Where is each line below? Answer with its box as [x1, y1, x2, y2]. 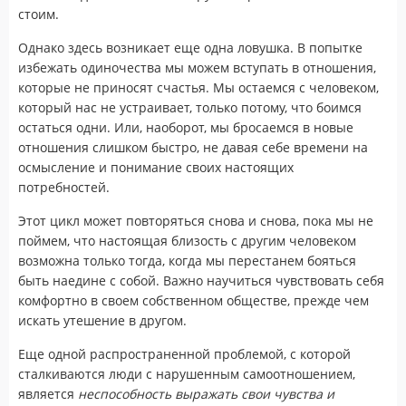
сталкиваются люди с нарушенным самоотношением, [18, 364, 355, 382]
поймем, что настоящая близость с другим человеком [18, 231, 356, 249]
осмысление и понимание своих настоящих [18, 158, 294, 176]
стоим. [18, 5, 59, 23]
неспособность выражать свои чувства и [78, 384, 334, 402]
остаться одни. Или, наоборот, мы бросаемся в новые [18, 118, 353, 136]
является [18, 384, 78, 402]
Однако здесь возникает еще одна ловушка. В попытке [18, 38, 362, 56]
